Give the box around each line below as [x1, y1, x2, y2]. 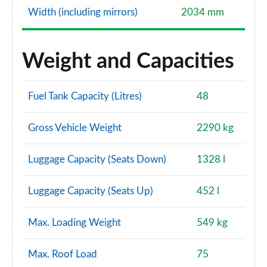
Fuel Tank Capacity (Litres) [28, 91, 142, 101]
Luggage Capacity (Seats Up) [28, 186, 153, 196]
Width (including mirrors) [28, 7, 138, 17]
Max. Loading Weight [28, 218, 121, 228]
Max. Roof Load [28, 249, 97, 259]
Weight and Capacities [22, 51, 234, 72]
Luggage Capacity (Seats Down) [28, 154, 166, 164]
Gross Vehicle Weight [28, 123, 122, 133]
